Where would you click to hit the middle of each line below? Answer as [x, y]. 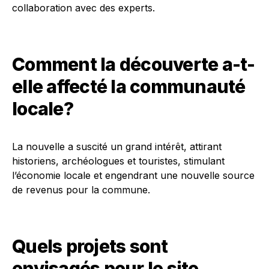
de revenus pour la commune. [81, 190]
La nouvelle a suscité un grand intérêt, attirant [117, 147]
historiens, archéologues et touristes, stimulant [118, 161]
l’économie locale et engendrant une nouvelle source [133, 175]
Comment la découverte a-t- [134, 64]
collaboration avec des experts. [83, 8]
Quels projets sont [90, 246]
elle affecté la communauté [129, 86]
